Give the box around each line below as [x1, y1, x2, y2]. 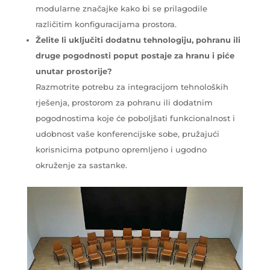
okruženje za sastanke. [35, 160, 127, 171]
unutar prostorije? [35, 66, 112, 77]
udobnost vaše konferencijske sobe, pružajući [35, 129, 219, 139]
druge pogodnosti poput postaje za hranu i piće [35, 51, 234, 61]
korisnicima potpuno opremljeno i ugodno [35, 145, 207, 155]
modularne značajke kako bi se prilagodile [35, 4, 207, 14]
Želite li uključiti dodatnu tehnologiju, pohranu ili [35, 35, 240, 45]
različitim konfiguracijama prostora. [35, 19, 177, 30]
